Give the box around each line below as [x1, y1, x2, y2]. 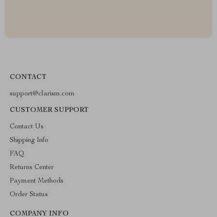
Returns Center [10, 164, 54, 171]
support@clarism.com [10, 91, 75, 97]
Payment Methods [10, 178, 63, 185]
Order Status [10, 191, 48, 198]
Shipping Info [10, 137, 48, 144]
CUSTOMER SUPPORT [10, 107, 89, 114]
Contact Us [10, 124, 44, 130]
